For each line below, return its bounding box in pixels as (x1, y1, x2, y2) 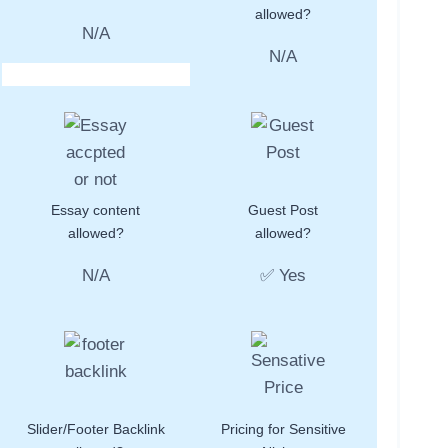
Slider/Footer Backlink (26, 421, 165, 438)
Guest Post (248, 202, 319, 219)
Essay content (51, 202, 141, 219)
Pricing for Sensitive (220, 421, 346, 438)
